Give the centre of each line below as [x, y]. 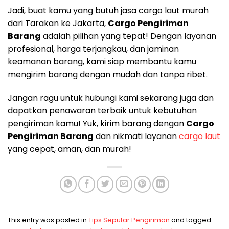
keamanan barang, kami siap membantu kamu [102, 62]
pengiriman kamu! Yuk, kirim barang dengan [97, 124]
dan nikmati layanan [136, 136]
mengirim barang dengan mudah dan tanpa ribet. [108, 75]
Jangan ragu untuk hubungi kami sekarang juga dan [111, 98]
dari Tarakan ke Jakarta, [58, 24]
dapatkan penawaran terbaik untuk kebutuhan [102, 111]
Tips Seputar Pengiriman [129, 220]
